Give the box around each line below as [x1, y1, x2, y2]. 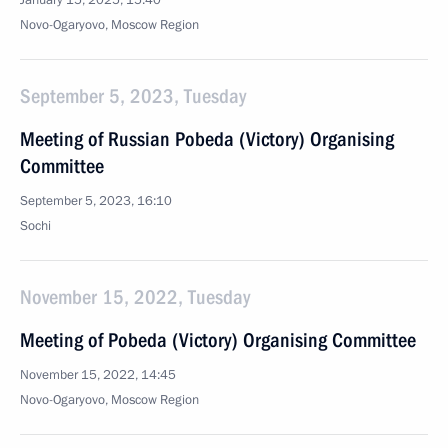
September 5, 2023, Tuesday [20, 84, 246, 108]
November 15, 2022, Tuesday [20, 285, 250, 309]
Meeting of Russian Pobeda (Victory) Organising [20, 127, 394, 151]
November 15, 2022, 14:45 [20, 366, 176, 384]
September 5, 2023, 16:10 [20, 192, 172, 210]
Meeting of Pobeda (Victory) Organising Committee [20, 328, 416, 352]
